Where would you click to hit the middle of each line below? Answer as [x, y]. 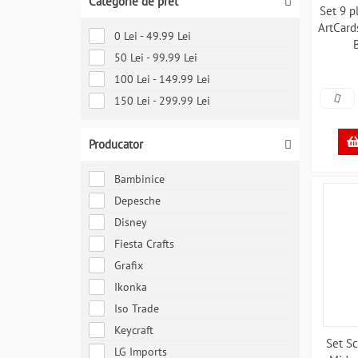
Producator [116, 144]
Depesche [137, 201]
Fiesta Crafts [144, 244]
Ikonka [131, 287]
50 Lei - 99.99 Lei [156, 58]
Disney [131, 222]
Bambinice [139, 179]
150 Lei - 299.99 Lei [162, 101]
